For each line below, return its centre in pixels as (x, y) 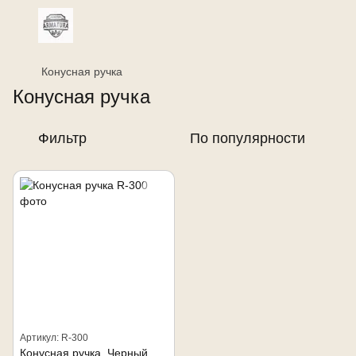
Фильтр (62, 138)
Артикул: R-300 (54, 338)
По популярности (248, 138)
